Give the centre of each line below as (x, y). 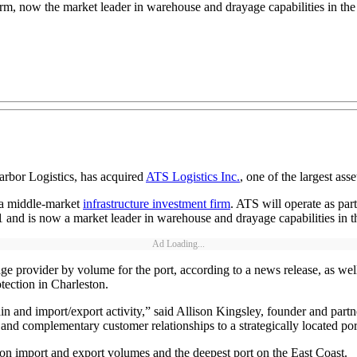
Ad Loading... (178, 244)
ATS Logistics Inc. (193, 177)
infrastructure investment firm (157, 204)
